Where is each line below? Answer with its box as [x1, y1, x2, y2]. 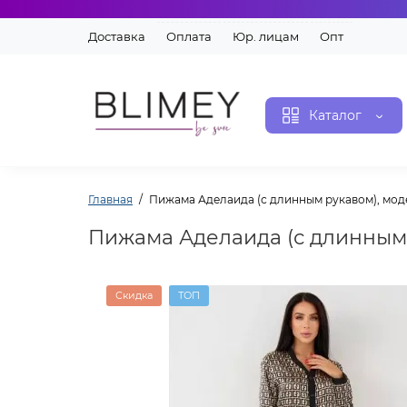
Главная [88, 192, 133, 206]
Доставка [88, 28, 145, 44]
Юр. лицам [233, 28, 299, 44]
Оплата [166, 28, 212, 44]
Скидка [115, 288, 153, 302]
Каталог [309, 106, 362, 124]
